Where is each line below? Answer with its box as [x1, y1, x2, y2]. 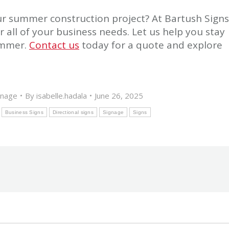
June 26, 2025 [95, 90, 144, 101]
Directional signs [52, 109, 94, 115]
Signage [103, 109, 124, 115]
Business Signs [5, 109, 43, 115]
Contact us [29, 38, 79, 52]
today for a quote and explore [79, 38, 222, 52]
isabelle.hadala [36, 90, 87, 101]
